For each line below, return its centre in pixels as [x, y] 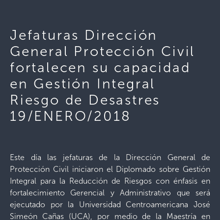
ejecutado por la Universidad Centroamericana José [110, 205]
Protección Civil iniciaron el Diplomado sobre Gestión [110, 169]
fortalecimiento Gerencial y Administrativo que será [110, 193]
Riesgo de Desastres [85, 100]
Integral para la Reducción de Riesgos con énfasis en [110, 181]
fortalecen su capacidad [100, 68]
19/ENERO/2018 [70, 116]
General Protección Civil [103, 51]
